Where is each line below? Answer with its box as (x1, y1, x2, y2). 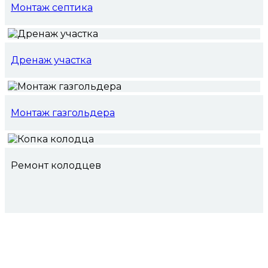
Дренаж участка (11, 54, 92, 66)
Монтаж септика (11, 2, 93, 14)
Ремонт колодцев (11, 160, 101, 172)
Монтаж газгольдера (11, 107, 115, 119)
